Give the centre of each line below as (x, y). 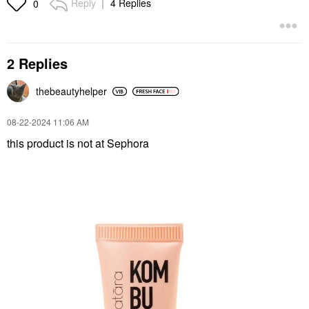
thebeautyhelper (71, 91)
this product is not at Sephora (79, 143)
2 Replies (37, 63)
